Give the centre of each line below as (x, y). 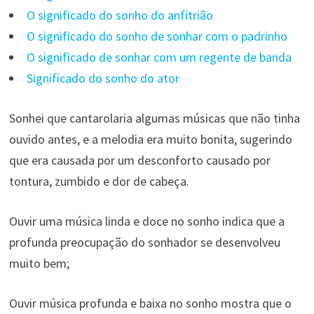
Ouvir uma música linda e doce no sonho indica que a (146, 221)
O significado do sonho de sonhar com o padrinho (157, 36)
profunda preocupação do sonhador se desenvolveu (144, 242)
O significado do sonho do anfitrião (120, 15)
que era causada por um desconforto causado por (139, 160)
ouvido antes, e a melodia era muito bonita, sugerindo (150, 139)
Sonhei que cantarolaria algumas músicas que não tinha (154, 118)
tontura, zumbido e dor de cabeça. (99, 181)
